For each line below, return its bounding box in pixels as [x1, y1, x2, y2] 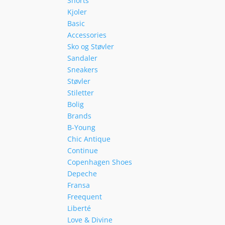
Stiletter [67, 88, 94, 97]
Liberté [67, 203, 91, 213]
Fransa [67, 180, 90, 190]
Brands [67, 111, 92, 121]
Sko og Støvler [67, 42, 115, 51]
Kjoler [67, 7, 87, 17]
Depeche [67, 169, 97, 178]
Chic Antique [67, 134, 111, 144]
